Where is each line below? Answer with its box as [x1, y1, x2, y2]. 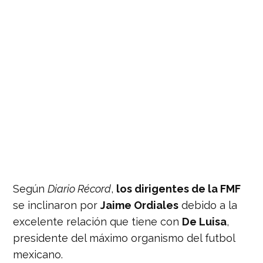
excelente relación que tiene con [13, 215, 183, 228]
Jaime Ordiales [100, 198, 179, 211]
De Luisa [182, 215, 227, 228]
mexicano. [13, 248, 63, 261]
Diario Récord [48, 182, 112, 195]
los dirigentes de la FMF [116, 182, 241, 195]
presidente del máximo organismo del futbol [13, 231, 235, 244]
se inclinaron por [13, 198, 101, 211]
